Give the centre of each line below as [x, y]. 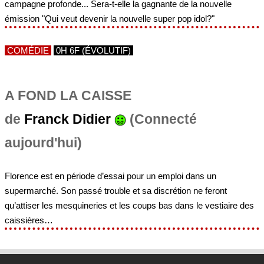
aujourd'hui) [43, 143]
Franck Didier [67, 120]
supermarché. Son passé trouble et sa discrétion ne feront [116, 190]
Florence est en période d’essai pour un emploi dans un [110, 176]
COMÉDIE [28, 51]
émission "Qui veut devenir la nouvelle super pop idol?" [110, 19]
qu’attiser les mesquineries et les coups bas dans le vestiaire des [129, 205]
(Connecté [161, 120]
